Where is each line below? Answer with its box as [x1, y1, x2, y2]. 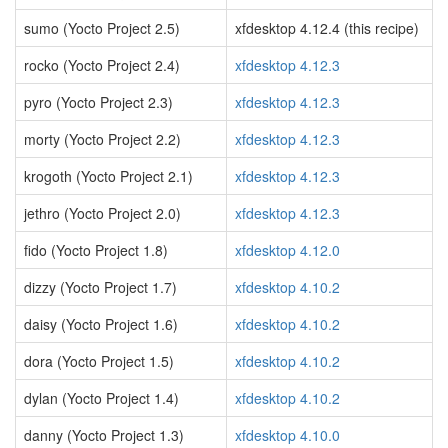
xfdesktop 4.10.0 [235, 425, 340, 445]
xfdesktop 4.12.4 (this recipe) [235, 18, 419, 38]
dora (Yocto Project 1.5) [24, 351, 174, 371]
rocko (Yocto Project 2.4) [24, 55, 180, 75]
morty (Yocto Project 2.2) [24, 129, 181, 149]
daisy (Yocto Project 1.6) [24, 314, 178, 334]
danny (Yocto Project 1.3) [24, 425, 184, 445]
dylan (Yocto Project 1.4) [24, 388, 179, 408]
